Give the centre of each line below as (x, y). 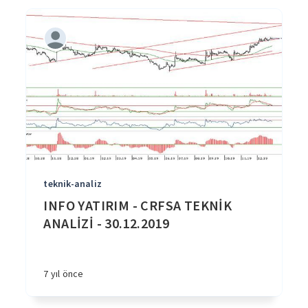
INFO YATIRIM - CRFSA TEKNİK (138, 205)
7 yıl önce (64, 274)
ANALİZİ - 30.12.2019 (107, 223)
